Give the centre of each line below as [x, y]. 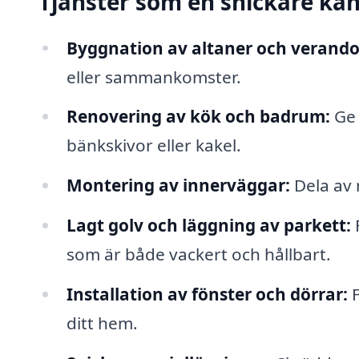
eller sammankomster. [153, 77]
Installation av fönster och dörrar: [207, 294]
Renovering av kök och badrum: [198, 117]
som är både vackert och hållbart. [198, 254]
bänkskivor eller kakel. [153, 145]
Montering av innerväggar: [178, 186]
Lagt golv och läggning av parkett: [208, 226]
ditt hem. [102, 323]
